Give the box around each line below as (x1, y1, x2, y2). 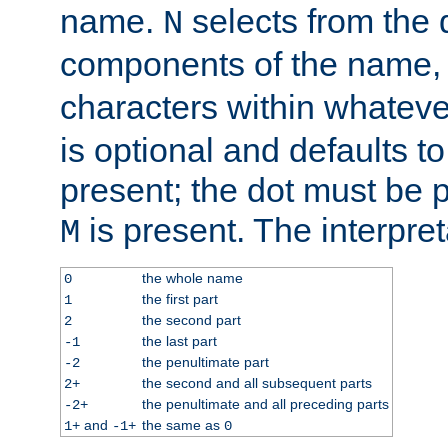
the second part (141, 311, 241, 328)
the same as (141, 416, 224, 433)
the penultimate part (141, 353, 269, 370)
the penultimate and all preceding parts (141, 395, 389, 412)
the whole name (141, 269, 243, 286)
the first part (141, 290, 218, 307)
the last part (141, 332, 217, 349)
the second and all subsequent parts (141, 374, 372, 391)
